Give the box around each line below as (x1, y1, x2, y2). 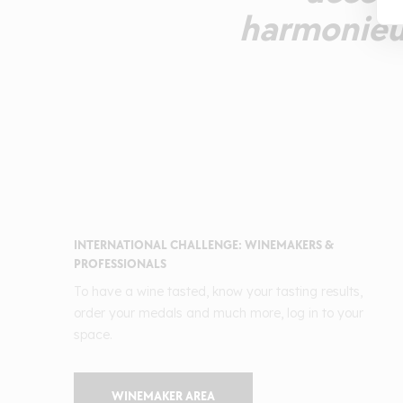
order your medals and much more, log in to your (74, 305, 363, 322)
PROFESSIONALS (74, 256, 166, 273)
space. (74, 327, 112, 344)
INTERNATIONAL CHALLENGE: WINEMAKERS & (74, 237, 334, 254)
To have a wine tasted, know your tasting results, (74, 283, 363, 300)
